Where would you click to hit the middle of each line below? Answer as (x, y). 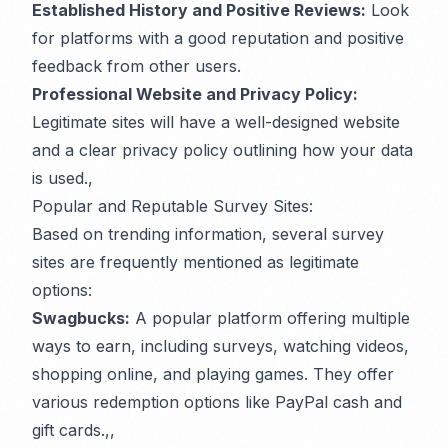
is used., (62, 178)
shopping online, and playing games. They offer (213, 374)
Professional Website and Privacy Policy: (195, 94)
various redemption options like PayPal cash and (217, 402)
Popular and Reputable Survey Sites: (172, 206)
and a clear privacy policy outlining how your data (222, 150)
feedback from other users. (136, 66)
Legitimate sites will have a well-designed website (216, 122)
